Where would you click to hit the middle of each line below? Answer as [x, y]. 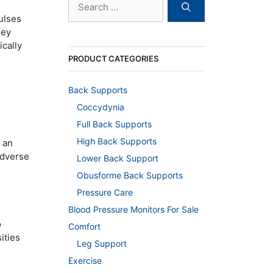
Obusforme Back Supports [130, 175]
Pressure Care [105, 193]
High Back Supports [117, 141]
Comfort [84, 227]
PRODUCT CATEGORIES [113, 59]
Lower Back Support [118, 158]
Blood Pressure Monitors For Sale [133, 210]
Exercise [85, 261]
